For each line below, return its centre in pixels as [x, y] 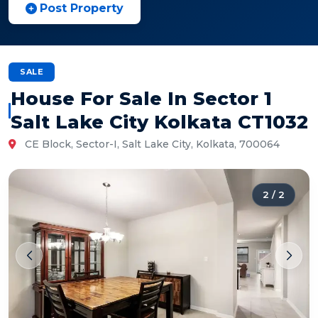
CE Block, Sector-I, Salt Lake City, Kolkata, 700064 [151, 144]
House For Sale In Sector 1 [141, 99]
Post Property [82, 8]
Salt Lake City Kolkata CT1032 [159, 122]
